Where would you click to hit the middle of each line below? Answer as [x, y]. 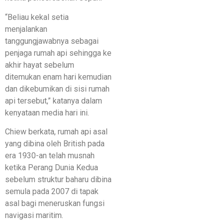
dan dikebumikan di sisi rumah [57, 89]
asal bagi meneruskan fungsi [55, 203]
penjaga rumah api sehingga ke [58, 53]
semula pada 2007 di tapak [52, 191]
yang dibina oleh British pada [55, 143]
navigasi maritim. [34, 215]
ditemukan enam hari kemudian [58, 77]
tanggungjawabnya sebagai [52, 41]
